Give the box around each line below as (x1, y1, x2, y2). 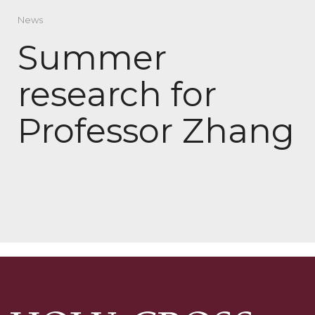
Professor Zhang (18, 110, 295, 152)
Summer (18, 37, 167, 79)
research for (18, 74, 217, 115)
